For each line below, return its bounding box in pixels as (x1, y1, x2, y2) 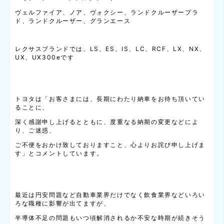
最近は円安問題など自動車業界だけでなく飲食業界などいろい (15, 191, 205, 199)
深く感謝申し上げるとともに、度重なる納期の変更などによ (15, 118, 199, 126)
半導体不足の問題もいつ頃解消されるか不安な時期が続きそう (15, 214, 205, 222)
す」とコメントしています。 (15, 149, 103, 157)
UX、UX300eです (15, 53, 74, 61)
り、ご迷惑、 (15, 126, 56, 134)
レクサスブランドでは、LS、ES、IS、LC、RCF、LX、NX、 (15, 45, 206, 53)
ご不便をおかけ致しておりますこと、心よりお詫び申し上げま (15, 141, 205, 149)
